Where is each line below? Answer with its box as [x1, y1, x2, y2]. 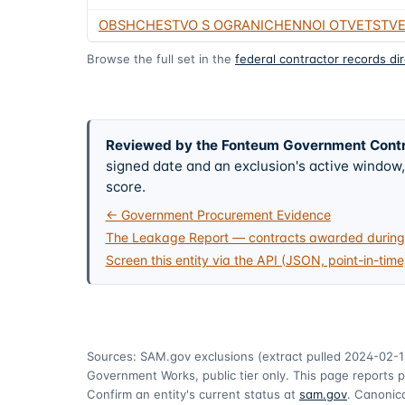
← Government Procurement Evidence [105, 207, 331, 223]
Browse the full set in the [87, 51, 231, 66]
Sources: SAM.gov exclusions [87, 349, 254, 364]
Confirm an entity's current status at [87, 387, 296, 402]
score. [105, 177, 146, 195]
